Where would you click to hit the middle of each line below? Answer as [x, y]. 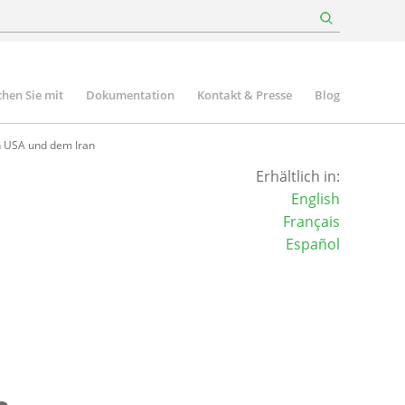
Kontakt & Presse [245, 95]
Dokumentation [130, 95]
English [315, 199]
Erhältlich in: [297, 176]
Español [312, 244]
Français [311, 221]
